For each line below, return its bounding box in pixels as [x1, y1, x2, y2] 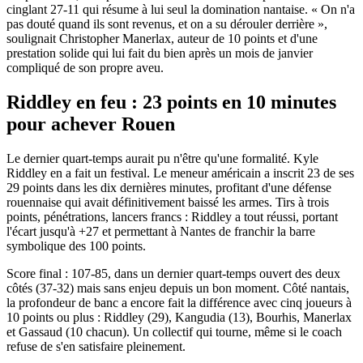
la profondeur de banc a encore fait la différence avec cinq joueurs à [6, 296, 352, 310]
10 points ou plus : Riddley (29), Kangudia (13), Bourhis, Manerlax [6, 310, 352, 325]
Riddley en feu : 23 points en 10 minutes [6, 92, 336, 113]
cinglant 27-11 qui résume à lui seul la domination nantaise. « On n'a [6, 2, 355, 17]
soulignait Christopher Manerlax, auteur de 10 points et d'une [6, 32, 318, 46]
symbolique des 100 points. [6, 239, 146, 254]
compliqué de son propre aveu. [6, 61, 164, 75]
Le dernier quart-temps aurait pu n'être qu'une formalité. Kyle [6, 152, 318, 166]
